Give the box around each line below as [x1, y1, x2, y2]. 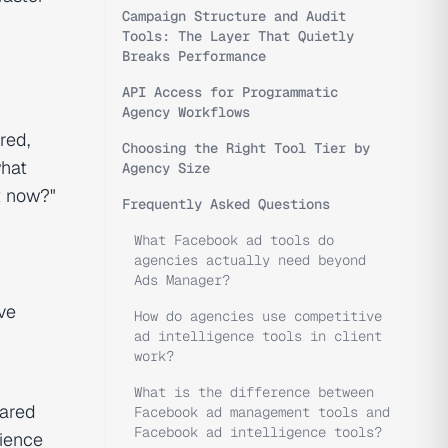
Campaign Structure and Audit [122, 7, 346, 25]
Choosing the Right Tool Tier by [122, 139, 370, 157]
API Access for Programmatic [122, 83, 338, 101]
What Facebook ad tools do [134, 231, 334, 249]
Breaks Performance [122, 47, 266, 65]
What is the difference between [134, 383, 374, 401]
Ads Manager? [134, 271, 230, 289]
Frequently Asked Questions [122, 195, 330, 213]
